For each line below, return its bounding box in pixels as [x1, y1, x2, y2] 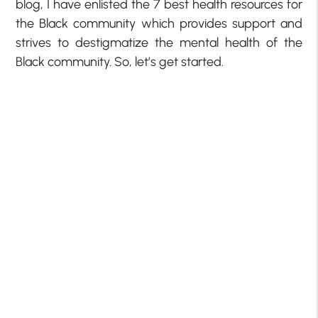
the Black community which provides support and [16, 16, 302, 32]
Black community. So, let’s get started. [16, 54, 224, 70]
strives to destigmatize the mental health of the [16, 35, 302, 51]
